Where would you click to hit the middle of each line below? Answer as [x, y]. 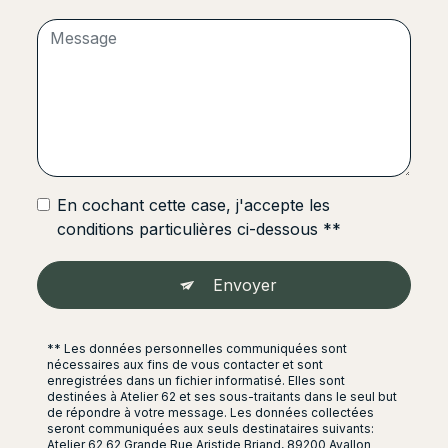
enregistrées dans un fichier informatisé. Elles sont [196, 381]
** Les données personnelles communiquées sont [197, 349]
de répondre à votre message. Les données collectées [210, 413]
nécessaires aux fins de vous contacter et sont [185, 365]
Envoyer [245, 285]
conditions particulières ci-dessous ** [199, 229]
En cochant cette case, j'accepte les [193, 205]
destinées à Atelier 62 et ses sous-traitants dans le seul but [222, 397]
